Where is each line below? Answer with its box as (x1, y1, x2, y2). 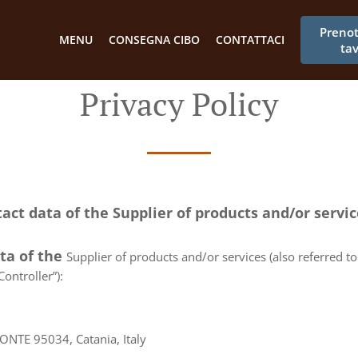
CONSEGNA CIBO (108, 32, 200, 47)
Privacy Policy (80, 82, 278, 125)
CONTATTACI (215, 32, 284, 47)
